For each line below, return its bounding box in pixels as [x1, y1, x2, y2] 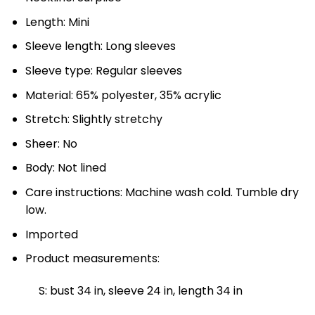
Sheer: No [25, 135, 77, 152]
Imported [25, 226, 78, 243]
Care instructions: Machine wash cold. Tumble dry [25, 184, 299, 200]
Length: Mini [25, 13, 89, 30]
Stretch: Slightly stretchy [25, 111, 162, 128]
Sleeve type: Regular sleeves [25, 62, 182, 79]
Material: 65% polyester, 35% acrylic [25, 86, 221, 103]
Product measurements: [25, 250, 160, 267]
